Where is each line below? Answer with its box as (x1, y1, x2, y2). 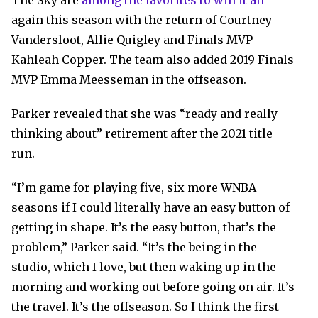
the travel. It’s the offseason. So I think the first (11, 300, 279, 314)
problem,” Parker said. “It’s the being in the (11, 240, 257, 255)
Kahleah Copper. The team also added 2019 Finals (11, 53, 294, 67)
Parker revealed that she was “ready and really (11, 106, 278, 121)
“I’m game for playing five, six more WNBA (11, 180, 256, 195)
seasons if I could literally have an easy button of (11, 200, 290, 215)
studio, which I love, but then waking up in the (11, 260, 276, 275)
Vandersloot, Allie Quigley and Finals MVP (11, 33, 253, 48)
